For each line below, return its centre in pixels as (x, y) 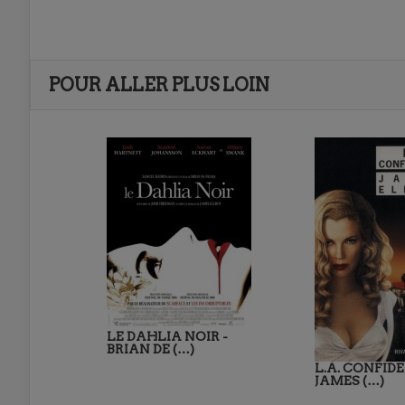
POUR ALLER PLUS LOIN (159, 85)
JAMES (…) (349, 380)
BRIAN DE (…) (151, 348)
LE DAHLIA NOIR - (167, 336)
